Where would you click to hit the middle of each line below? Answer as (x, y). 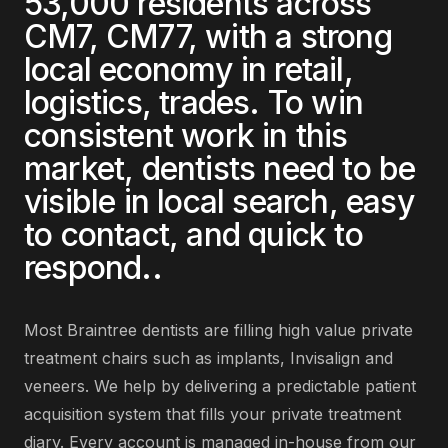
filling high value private (323, 330)
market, (83, 168)
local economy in (149, 69)
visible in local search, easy (219, 201)
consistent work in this (186, 135)
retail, (313, 69)
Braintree (102, 330)
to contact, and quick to (193, 234)
